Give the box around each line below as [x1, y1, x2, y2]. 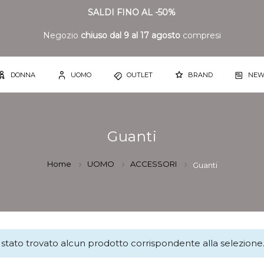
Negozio [42, 30, 81, 41]
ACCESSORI [130, 159, 179, 169]
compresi [182, 30, 221, 41]
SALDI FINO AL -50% [88, 7, 176, 18]
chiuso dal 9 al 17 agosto [80, 30, 183, 41]
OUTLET [127, 71, 153, 79]
